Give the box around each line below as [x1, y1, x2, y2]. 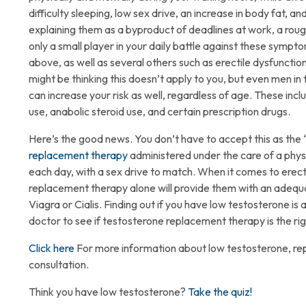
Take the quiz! [188, 284, 252, 298]
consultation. [29, 257, 91, 271]
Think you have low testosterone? [29, 284, 188, 298]
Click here [29, 240, 74, 255]
